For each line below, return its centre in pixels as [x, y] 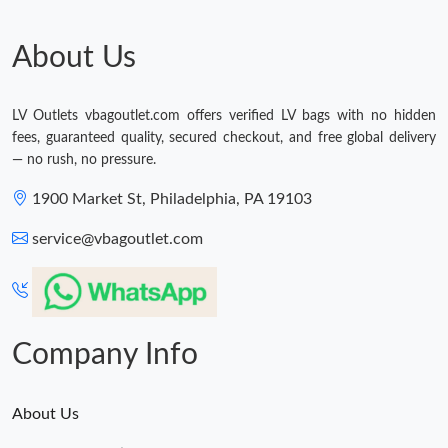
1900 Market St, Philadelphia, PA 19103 [172, 199]
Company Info [105, 355]
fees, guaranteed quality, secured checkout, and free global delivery [224, 138]
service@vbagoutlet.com [117, 239]
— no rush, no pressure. [84, 160]
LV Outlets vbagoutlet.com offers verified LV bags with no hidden [224, 116]
